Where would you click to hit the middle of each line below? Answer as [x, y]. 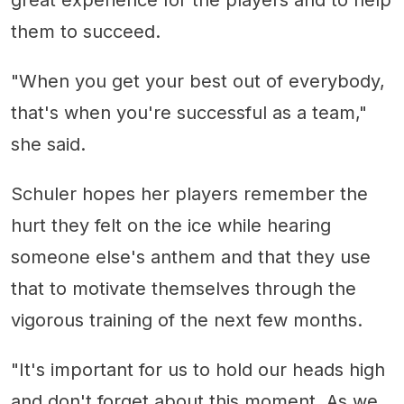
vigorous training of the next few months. [187, 321]
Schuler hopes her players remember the [189, 194]
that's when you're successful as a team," [189, 113]
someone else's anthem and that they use [191, 257]
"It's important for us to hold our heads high [198, 370]
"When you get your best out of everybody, [198, 82]
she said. [48, 145]
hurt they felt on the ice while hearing [171, 226]
